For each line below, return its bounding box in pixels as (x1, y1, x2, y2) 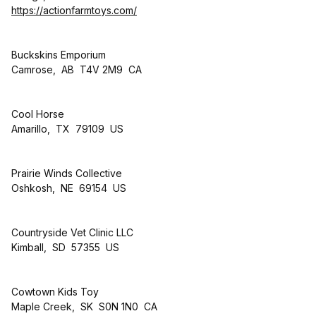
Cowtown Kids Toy (11, 285, 99, 298)
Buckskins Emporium (11, 48, 106, 61)
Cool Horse (11, 107, 64, 120)
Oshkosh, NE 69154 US (11, 181, 126, 194)
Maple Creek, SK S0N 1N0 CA (11, 300, 157, 312)
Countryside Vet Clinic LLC (11, 226, 133, 238)
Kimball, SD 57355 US (11, 241, 119, 253)
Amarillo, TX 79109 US (11, 122, 123, 135)
